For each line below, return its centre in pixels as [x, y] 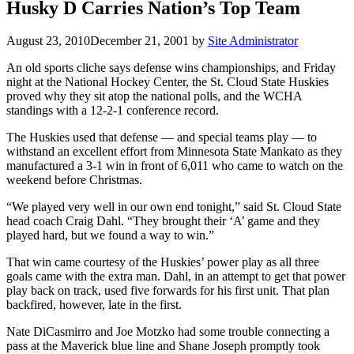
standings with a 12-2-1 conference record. [113, 111]
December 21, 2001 [139, 41]
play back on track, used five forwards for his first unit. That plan [168, 291]
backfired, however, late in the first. [94, 305]
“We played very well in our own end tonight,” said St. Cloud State [174, 207]
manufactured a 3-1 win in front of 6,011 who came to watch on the [175, 166]
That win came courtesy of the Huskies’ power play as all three [163, 262]
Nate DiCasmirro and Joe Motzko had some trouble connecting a [168, 332]
